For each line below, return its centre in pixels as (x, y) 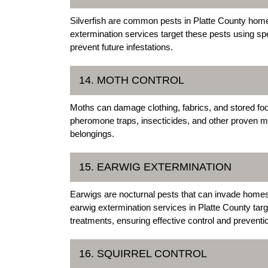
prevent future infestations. (121, 47)
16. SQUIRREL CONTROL (143, 254)
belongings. (92, 134)
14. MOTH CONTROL (132, 80)
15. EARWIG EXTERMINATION (155, 167)
